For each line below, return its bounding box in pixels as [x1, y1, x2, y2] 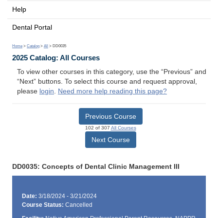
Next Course [91, 135, 130, 144]
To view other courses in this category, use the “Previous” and [17, 68, 206, 76]
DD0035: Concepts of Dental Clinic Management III [12, 163, 180, 170]
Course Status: [21, 201, 64, 209]
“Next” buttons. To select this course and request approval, [17, 78, 197, 86]
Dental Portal [12, 23, 52, 31]
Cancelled [63, 201, 92, 209]
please [17, 88, 39, 95]
